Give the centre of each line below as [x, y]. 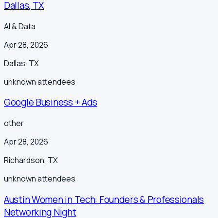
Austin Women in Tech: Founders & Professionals [104, 199]
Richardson [24, 160]
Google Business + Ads [51, 102]
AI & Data [20, 26]
